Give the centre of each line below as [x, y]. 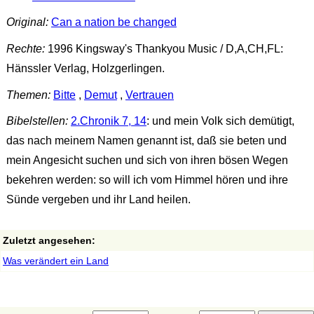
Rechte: [25, 49]
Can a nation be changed [114, 22]
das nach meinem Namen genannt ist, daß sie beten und [146, 141]
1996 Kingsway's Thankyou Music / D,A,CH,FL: [164, 49]
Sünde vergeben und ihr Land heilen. [98, 200]
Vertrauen [149, 95]
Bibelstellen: [37, 121]
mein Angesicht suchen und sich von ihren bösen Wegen [147, 161]
